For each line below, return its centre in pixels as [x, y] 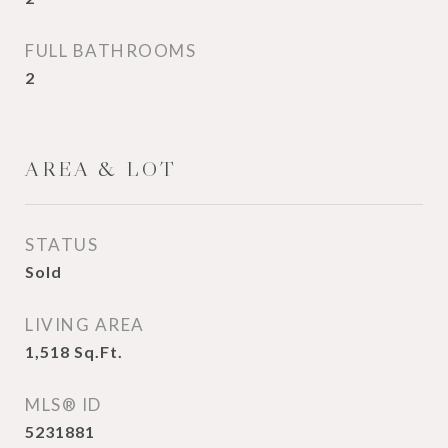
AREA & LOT [101, 169]
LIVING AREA [85, 324]
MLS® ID [63, 404]
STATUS [61, 244]
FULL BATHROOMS [110, 50]
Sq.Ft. [98, 351]
